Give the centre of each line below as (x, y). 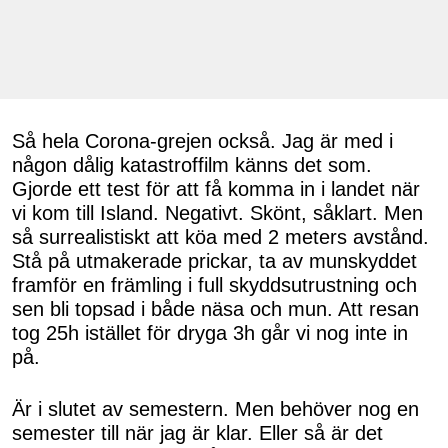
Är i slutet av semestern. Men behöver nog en (215, 408)
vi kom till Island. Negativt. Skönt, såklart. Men (217, 213)
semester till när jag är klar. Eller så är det (197, 432)
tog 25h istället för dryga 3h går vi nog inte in (210, 333)
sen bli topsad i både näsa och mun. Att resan (215, 309)
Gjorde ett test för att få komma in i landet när (216, 189)
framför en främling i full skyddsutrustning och (214, 285)
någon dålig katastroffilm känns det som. (192, 165)
